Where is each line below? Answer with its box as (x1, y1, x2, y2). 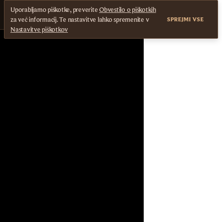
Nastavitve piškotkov (10, 25, 68, 34)
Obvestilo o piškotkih (99, 5, 156, 14)
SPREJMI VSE (167, 15, 204, 23)
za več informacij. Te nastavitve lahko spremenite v (10, 15, 149, 24)
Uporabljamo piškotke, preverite (10, 5, 99, 14)
